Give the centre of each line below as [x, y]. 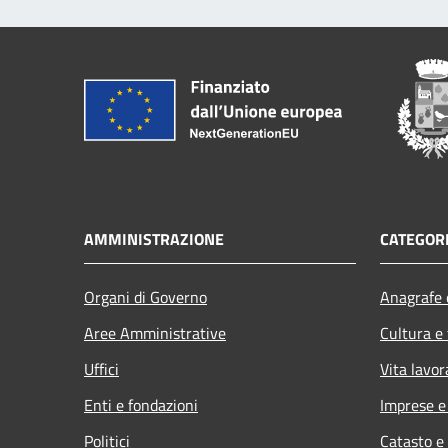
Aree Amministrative [155, 332]
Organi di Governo [145, 296]
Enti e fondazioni [141, 404]
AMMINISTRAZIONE [154, 238]
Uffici [101, 368]
